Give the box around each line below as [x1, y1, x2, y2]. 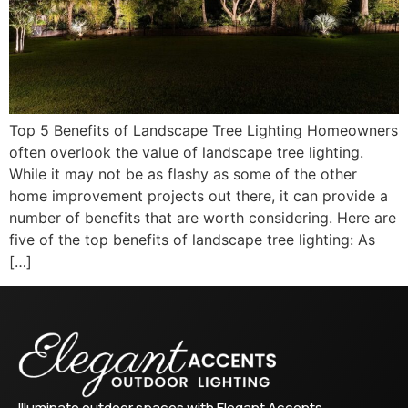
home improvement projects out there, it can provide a [9, 187, 388, 206]
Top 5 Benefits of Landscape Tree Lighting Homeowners [9, 121, 398, 140]
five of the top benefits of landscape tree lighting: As [9, 230, 375, 250]
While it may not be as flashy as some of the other [9, 165, 357, 184]
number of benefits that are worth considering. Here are [9, 209, 396, 228]
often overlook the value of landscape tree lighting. [9, 143, 363, 162]
